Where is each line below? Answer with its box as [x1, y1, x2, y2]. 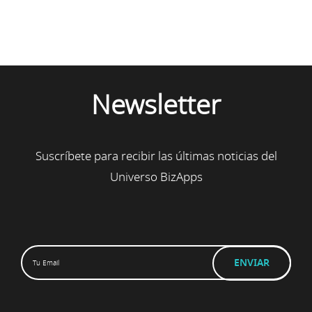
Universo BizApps [109, 168, 203, 186]
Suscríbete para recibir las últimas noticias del [35, 147, 277, 165]
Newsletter [91, 86, 221, 125]
